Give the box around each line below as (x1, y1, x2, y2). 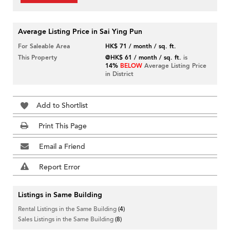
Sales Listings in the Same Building (18, 215, 115, 224)
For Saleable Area (18, 42, 70, 51)
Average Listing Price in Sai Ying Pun (18, 27, 142, 37)
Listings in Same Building (18, 190, 102, 200)
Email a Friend (39, 142, 85, 152)
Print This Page (39, 121, 87, 131)
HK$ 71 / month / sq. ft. (105, 42, 177, 51)
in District (105, 70, 134, 79)
